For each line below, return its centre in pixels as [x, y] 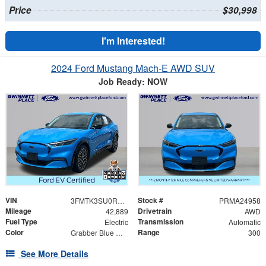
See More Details [55, 254]
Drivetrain [155, 211]
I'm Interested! [133, 40]
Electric [116, 222]
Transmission [161, 222]
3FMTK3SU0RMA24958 [121, 201]
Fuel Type [21, 222]
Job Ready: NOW [133, 81]
